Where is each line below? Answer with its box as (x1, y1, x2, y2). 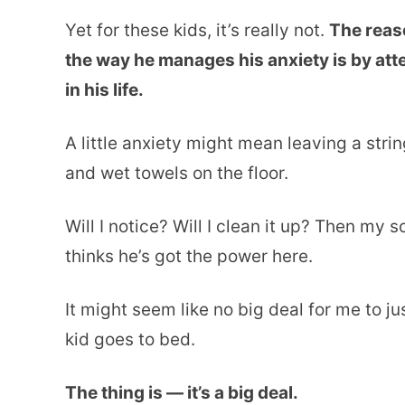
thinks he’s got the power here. (65, 245, 313, 267)
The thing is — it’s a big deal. (65, 381, 298, 403)
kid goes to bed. (65, 328, 195, 350)
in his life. (65, 79, 144, 100)
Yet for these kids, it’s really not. (65, 19, 329, 41)
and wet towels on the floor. (65, 162, 288, 184)
